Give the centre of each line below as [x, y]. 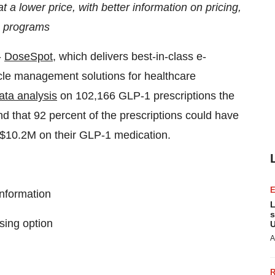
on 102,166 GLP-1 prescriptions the [146, 96]
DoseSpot [29, 56]
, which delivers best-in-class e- [130, 56]
